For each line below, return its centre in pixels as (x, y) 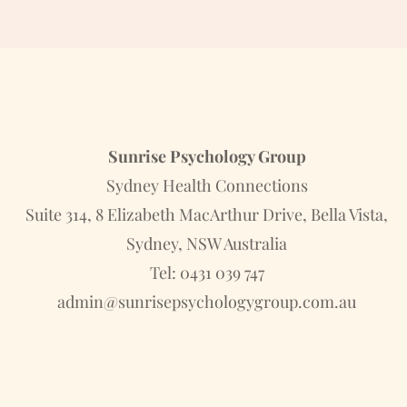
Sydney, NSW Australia (207, 243)
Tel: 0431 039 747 (207, 273)
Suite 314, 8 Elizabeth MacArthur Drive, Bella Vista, (207, 214)
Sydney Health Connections (207, 185)
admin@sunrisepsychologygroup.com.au (207, 302)
